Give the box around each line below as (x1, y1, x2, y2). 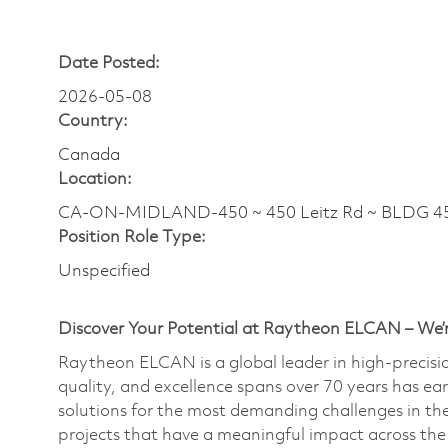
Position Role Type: (58, 228, 206, 246)
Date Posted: (58, 54, 160, 72)
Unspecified (58, 262, 150, 280)
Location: (58, 170, 132, 188)
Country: (58, 112, 128, 130)
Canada (58, 146, 120, 164)
